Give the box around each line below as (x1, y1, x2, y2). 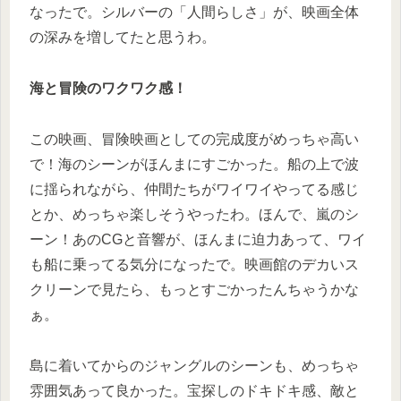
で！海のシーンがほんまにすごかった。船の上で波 (30, 156, 359, 172)
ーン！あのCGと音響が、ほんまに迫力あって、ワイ (30, 231, 366, 247)
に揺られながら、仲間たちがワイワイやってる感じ (30, 181, 359, 197)
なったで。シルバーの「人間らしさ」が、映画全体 (30, 4, 359, 21)
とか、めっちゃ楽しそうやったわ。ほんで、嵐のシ (30, 206, 359, 222)
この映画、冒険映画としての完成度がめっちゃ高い (30, 131, 359, 147)
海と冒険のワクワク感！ (30, 80, 187, 96)
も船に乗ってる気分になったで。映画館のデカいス (30, 256, 359, 272)
